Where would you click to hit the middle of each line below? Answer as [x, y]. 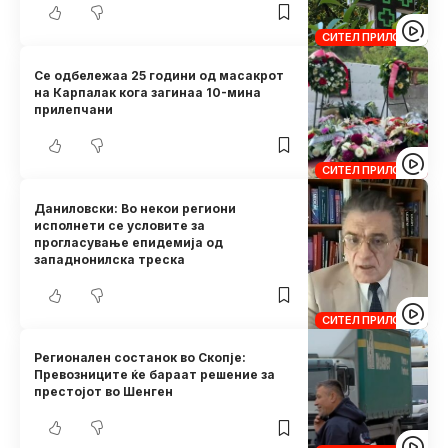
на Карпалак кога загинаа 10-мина [148, 92]
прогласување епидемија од [129, 242]
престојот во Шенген [104, 392]
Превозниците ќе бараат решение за [155, 375]
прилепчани [74, 109]
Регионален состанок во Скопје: [140, 358]
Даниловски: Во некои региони [135, 208]
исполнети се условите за [120, 225]
